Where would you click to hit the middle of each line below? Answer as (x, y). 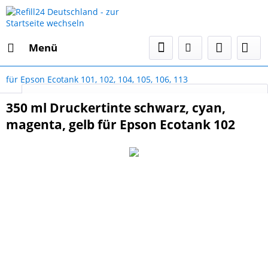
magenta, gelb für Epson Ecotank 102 (121, 124)
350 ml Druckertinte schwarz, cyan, (116, 108)
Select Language (220, 98)
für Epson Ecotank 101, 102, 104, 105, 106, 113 (97, 79)
